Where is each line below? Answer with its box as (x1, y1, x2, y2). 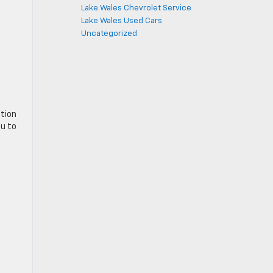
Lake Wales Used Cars (81, 17, 162, 25)
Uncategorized (81, 30, 137, 38)
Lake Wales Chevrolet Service (81, 4, 191, 12)
